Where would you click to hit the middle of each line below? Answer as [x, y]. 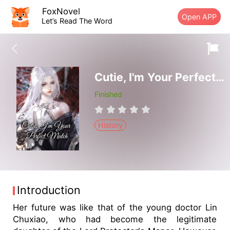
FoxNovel [61, 11]
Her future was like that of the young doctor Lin [115, 207]
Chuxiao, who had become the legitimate [115, 219]
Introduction [49, 190]
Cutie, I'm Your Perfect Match [220, 77]
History [111, 125]
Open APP [199, 16]
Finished [108, 94]
